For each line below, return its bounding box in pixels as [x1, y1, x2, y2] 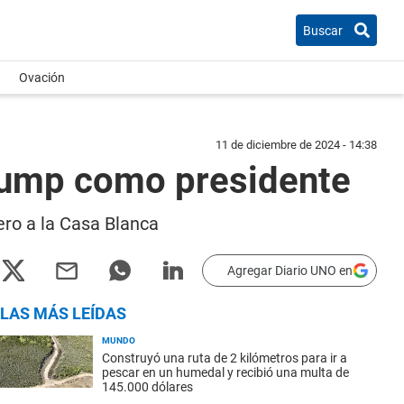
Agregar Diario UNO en [227, 263, 353, 278]
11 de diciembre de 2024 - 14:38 [216, 138, 377, 151]
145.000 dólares [102, 380, 193, 394]
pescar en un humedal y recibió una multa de [102, 365, 349, 380]
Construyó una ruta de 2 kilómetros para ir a [102, 351, 347, 365]
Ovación [19, 70, 65, 85]
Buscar [303, 23, 343, 38]
